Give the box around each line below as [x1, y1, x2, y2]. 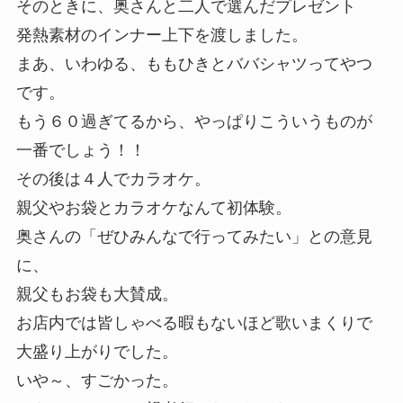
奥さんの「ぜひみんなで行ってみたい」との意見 [15, 228, 372, 246]
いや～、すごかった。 [15, 372, 178, 390]
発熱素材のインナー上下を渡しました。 [15, 26, 308, 45]
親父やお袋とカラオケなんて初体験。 [15, 199, 291, 218]
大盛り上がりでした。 [15, 343, 178, 362]
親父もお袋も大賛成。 [15, 285, 178, 304]
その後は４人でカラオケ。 [15, 170, 210, 189]
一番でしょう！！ [15, 141, 146, 160]
